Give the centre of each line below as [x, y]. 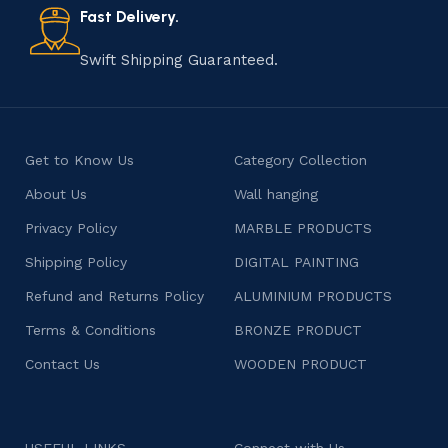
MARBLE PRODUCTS [303, 228]
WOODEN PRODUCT [300, 364]
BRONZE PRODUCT [298, 330]
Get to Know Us [80, 160]
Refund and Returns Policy [115, 296]
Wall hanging [276, 194]
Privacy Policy [71, 228]
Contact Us [63, 364]
